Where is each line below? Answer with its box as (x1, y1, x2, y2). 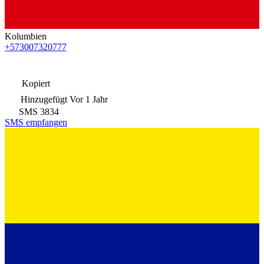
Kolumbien (5, 31, 47, 41)
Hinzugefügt (21, 94, 67, 104)
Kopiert (19, 78, 50, 88)
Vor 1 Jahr (70, 94, 108, 104)
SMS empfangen (5, 117, 67, 127)
